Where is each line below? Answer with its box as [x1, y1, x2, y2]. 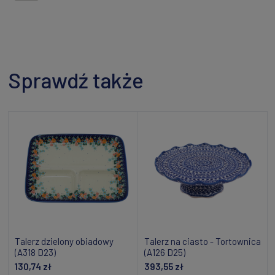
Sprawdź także [8, 66, 144, 93]
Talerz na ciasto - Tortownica [144, 236, 261, 247]
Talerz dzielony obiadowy [15, 236, 114, 247]
